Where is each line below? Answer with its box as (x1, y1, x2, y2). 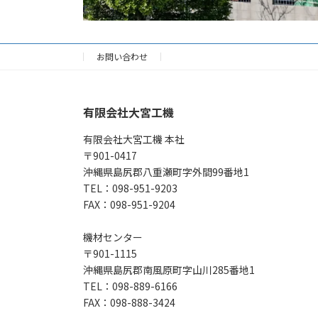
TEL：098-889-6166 (83, 278, 177, 293)
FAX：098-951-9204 (83, 197, 175, 212)
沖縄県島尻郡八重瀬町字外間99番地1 (83, 164, 249, 179)
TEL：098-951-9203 (83, 180, 177, 195)
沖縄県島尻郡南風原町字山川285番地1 (83, 262, 255, 277)
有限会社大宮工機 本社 (83, 131, 185, 146)
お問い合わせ (97, 50, 148, 62)
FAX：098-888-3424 (83, 295, 175, 309)
